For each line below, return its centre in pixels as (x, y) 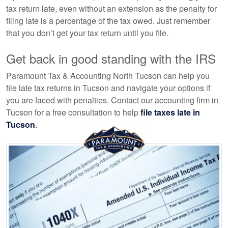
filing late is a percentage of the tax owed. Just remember (108, 21)
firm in (206, 100)
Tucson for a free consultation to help (73, 112)
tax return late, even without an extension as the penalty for (111, 8)
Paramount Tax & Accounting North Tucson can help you (108, 76)
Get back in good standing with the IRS (111, 58)
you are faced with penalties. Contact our (80, 100)
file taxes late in (170, 112)
